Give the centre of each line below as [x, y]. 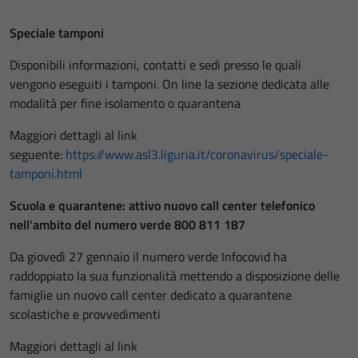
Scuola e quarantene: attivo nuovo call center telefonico [162, 205]
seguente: [38, 154]
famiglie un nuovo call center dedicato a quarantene [151, 295]
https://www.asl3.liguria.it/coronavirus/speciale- [197, 154]
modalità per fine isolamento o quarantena [125, 103]
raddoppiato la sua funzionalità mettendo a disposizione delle [175, 276]
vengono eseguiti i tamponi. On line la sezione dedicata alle [169, 84]
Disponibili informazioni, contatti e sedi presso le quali [155, 65]
